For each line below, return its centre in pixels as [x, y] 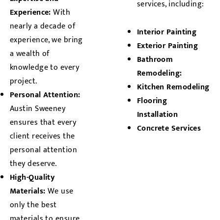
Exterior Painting [167, 46]
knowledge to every [45, 67]
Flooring [152, 101]
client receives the [42, 136]
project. [24, 81]
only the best [33, 205]
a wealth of [30, 54]
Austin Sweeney [38, 109]
